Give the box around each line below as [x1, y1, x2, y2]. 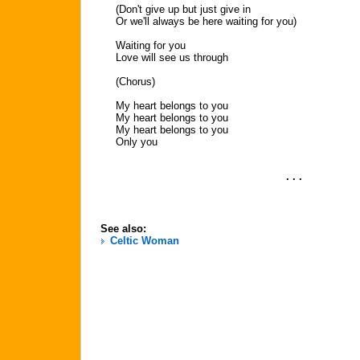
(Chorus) [116, 76, 155, 88]
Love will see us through [116, 51, 228, 63]
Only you [116, 136, 157, 148]
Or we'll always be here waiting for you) [116, 15, 297, 27]
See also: [100, 223, 146, 235]
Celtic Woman [110, 235, 179, 247]
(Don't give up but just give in [116, 3, 251, 15]
